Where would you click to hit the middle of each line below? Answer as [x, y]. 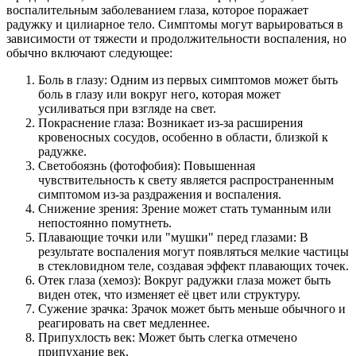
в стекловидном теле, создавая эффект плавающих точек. [193, 266]
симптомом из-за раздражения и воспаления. [160, 195]
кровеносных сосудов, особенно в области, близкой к [183, 137]
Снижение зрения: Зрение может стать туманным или [185, 209]
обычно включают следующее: [89, 53]
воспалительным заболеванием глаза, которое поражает [157, 10]
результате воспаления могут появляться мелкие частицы [193, 252]
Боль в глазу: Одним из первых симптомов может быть [188, 80]
